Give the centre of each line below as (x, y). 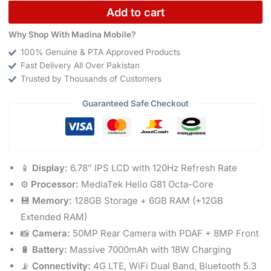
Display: (50, 168)
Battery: (49, 249)
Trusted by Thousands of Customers (91, 78)
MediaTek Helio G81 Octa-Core (146, 184)
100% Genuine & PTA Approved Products (101, 52)
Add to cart (135, 12)
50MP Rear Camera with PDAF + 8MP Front (164, 233)
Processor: (54, 184)
